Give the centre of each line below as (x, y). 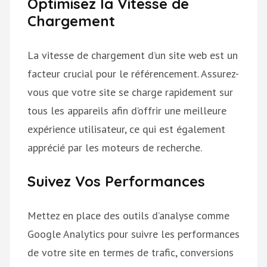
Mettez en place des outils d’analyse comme (128, 215)
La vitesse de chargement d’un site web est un (133, 55)
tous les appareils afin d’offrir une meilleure (127, 110)
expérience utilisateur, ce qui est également (126, 129)
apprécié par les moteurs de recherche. (115, 147)
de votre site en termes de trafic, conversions (131, 252)
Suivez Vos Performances (116, 181)
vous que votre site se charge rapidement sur (130, 92)
